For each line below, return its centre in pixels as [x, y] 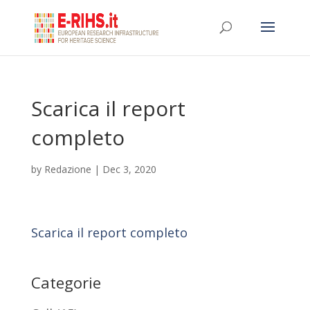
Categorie [66, 282]
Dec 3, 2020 [129, 169]
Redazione [67, 169]
